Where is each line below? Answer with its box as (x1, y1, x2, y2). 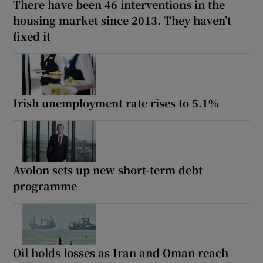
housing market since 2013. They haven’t (13, 12, 232, 28)
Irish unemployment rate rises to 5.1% (13, 95, 219, 111)
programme (13, 178, 77, 194)
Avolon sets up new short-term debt (13, 162, 203, 178)
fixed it (13, 28, 51, 44)
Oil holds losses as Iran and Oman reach (13, 245, 229, 261)
